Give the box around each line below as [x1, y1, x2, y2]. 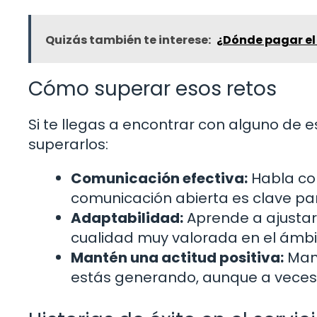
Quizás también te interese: [45, 32, 211, 49]
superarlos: [28, 134, 108, 155]
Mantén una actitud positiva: [71, 248, 284, 268]
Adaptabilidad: [71, 208, 183, 229]
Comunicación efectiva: [71, 168, 248, 189]
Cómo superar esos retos [28, 75, 277, 103]
